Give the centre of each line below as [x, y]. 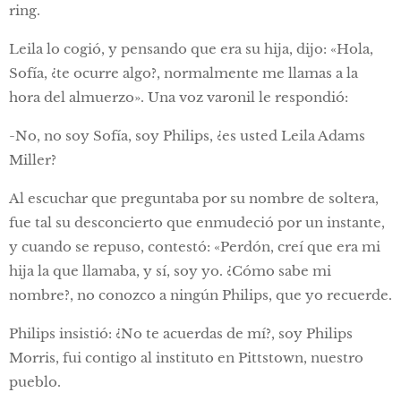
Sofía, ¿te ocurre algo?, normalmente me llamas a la [183, 73]
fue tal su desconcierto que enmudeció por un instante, [197, 223]
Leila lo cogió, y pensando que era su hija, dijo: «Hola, [191, 49]
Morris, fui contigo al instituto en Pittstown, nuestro [186, 358]
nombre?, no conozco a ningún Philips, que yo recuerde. [200, 295]
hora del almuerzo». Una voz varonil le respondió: [179, 98]
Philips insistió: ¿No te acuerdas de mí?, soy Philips [181, 334]
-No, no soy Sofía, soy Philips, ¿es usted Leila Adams [187, 136]
